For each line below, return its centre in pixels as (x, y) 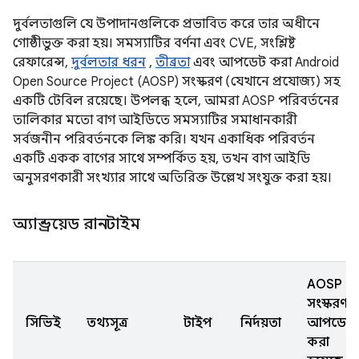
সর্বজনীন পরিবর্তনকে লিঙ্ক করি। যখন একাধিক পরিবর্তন (164, 139)
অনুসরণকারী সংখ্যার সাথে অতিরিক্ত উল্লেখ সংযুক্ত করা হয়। (172, 178)
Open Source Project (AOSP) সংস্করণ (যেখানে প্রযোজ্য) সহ (177, 82)
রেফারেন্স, (42, 63)
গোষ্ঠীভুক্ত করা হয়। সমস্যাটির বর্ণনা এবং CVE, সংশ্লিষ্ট (154, 43)
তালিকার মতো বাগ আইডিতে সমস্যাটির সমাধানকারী (155, 120)
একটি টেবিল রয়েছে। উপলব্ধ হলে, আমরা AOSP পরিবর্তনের (176, 101)
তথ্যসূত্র (107, 323)
